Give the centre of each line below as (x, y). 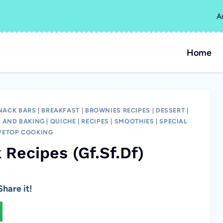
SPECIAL (173, 121)
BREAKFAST (61, 110)
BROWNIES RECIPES (117, 110)
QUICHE (63, 121)
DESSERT (170, 110)
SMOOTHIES (134, 121)
